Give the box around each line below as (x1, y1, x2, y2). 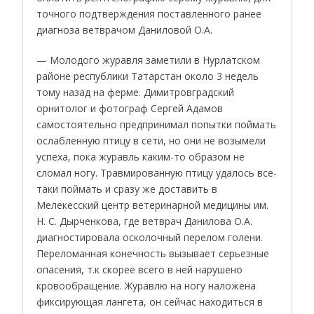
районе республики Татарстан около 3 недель (36, 69, 259, 83)
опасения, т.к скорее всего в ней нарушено (36, 262, 243, 276)
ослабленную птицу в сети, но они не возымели (36, 133, 266, 147)
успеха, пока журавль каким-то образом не (36, 149, 245, 163)
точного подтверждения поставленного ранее (36, 6, 262, 20)
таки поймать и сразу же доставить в (36, 182, 218, 196)
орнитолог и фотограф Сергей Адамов (36, 101, 224, 115)
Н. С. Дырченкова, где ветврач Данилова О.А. (36, 214, 253, 228)
